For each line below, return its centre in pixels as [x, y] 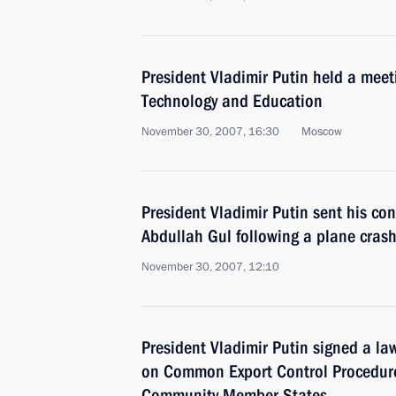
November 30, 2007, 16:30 [210, 132]
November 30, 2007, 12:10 [210, 267]
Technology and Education [232, 101]
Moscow [322, 132]
